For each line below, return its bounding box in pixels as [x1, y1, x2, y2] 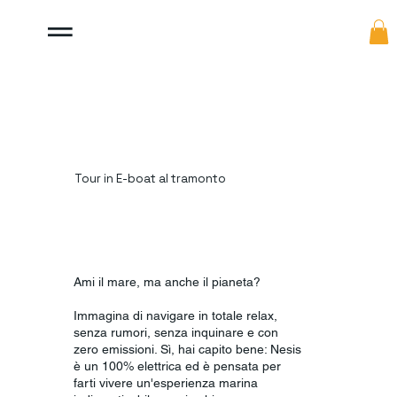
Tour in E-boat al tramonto [74, 171, 226, 187]
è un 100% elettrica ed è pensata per [74, 358, 282, 373]
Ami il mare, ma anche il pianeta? [74, 274, 261, 289]
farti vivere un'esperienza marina [74, 375, 259, 390]
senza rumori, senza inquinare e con [74, 324, 279, 339]
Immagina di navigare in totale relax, [74, 307, 278, 323]
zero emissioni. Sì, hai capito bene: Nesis [74, 341, 302, 356]
